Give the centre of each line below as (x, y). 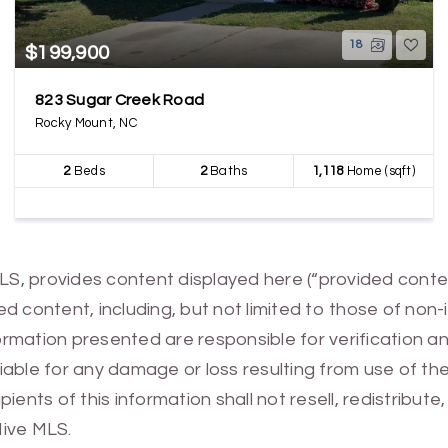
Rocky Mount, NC (86, 123)
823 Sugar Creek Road (119, 100)
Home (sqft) (379, 171)
